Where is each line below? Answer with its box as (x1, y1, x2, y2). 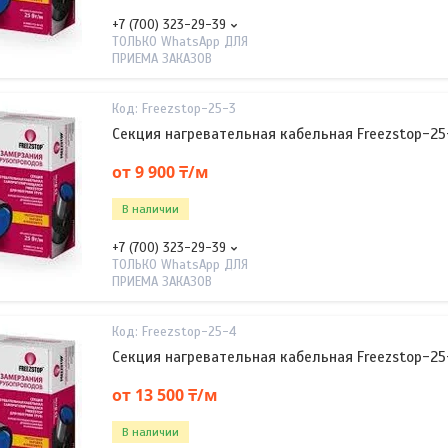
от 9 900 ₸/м (112, 160, 209, 183)
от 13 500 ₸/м (112, 383, 218, 406)
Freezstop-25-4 (142, 324, 236, 340)
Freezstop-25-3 (142, 101, 236, 117)
